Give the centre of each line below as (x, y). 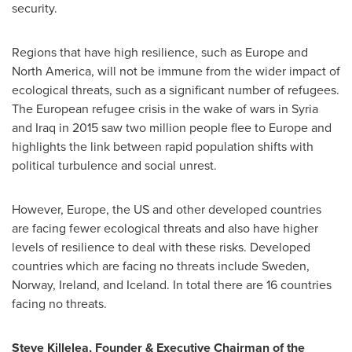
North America (51, 71)
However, (39, 209)
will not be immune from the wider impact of (219, 71)
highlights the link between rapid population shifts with (163, 147)
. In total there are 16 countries (249, 285)
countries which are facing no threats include (137, 266)
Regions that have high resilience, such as (128, 52)
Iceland (147, 285)
